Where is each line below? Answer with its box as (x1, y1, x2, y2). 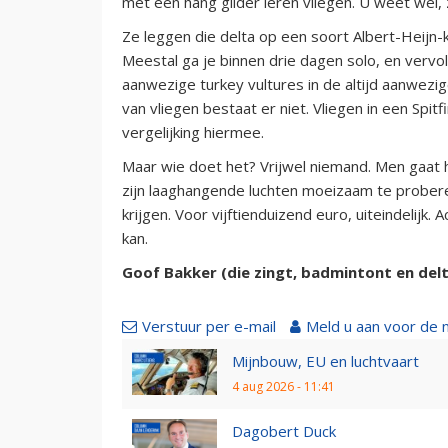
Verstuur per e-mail (142, 315, 276, 336)
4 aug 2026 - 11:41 (232, 377, 335, 395)
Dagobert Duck (232, 420, 336, 441)
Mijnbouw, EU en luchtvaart (232, 350, 419, 371)
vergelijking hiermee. (122, 121, 264, 142)
